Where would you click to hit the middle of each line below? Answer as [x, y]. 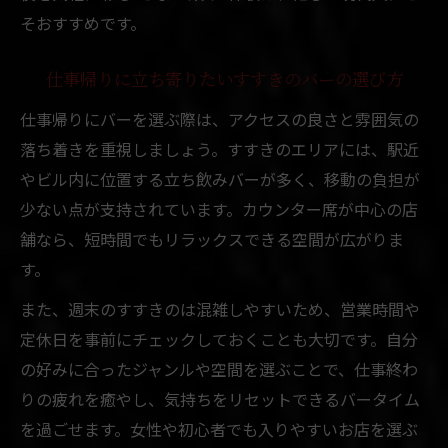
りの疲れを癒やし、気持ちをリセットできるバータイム [220, 398]
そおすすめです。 [83, 22]
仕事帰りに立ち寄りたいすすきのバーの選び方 [224, 80]
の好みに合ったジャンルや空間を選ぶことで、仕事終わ [219, 368]
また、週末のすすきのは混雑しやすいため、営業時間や [220, 308]
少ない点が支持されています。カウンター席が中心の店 [219, 208]
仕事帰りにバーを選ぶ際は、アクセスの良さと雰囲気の [219, 118]
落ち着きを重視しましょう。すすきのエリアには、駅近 [219, 148]
